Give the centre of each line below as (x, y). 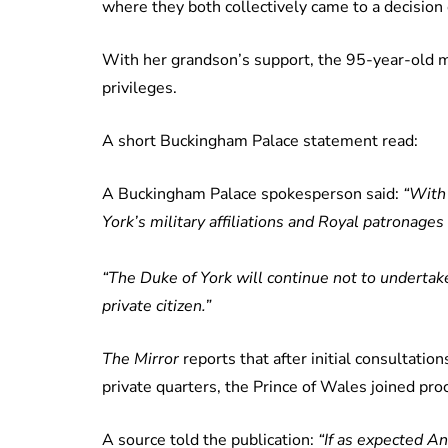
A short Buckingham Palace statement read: (260, 141)
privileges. (139, 88)
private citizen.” (156, 306)
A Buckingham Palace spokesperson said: (252, 194)
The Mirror (140, 359)
